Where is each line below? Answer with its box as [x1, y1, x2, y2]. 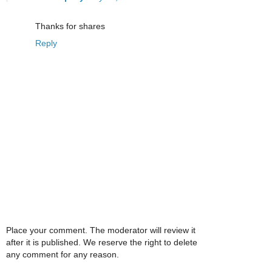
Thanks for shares [35, 21, 105, 32]
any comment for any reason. [6, 249, 119, 259]
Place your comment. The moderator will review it [6, 225, 195, 235]
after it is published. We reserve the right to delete [6, 237, 197, 247]
